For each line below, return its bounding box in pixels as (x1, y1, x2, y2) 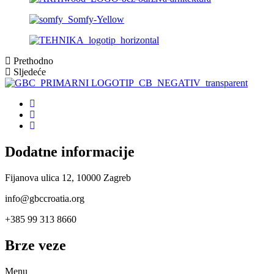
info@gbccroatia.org (5, 193, 84, 204)
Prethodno (13, 56, 53, 66)
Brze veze (5, 237, 66, 253)
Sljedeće (13, 67, 46, 77)
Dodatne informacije (5, 143, 135, 160)
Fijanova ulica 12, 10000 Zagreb (5, 172, 131, 183)
